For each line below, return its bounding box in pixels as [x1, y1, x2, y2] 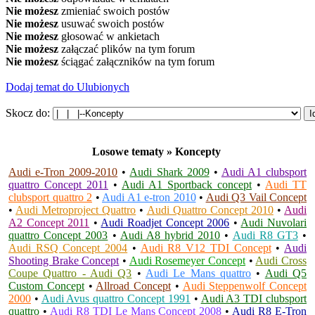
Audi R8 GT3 [232, 229, 298, 241]
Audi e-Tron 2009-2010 [8, 166, 118, 178]
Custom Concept [8, 280, 84, 292]
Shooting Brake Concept [8, 255, 120, 266]
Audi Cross [255, 255, 307, 266]
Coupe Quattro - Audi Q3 [8, 267, 132, 279]
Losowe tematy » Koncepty [91, 146, 224, 157]
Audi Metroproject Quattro [15, 204, 136, 216]
